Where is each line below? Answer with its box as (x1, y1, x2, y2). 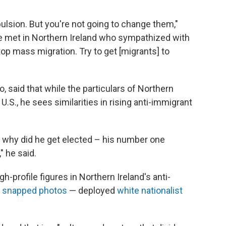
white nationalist (117, 185, 183, 196)
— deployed (69, 185, 117, 196)
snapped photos (2, 185, 69, 196)
